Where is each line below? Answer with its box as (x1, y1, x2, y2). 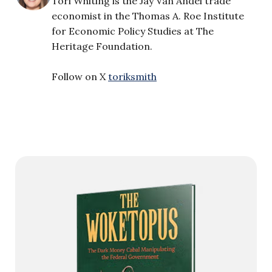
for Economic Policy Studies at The (52, 24, 214, 37)
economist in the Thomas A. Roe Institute (52, 9, 244, 22)
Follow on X (52, 70, 108, 83)
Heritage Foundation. (52, 39, 152, 52)
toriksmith (108, 70, 157, 83)
